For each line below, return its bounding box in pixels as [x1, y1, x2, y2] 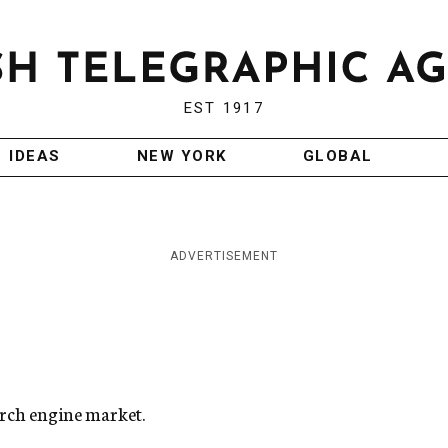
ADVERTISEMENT [170, 249, 278, 264]
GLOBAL [302, 147, 373, 166]
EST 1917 [183, 99, 264, 118]
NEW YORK [136, 147, 227, 166]
